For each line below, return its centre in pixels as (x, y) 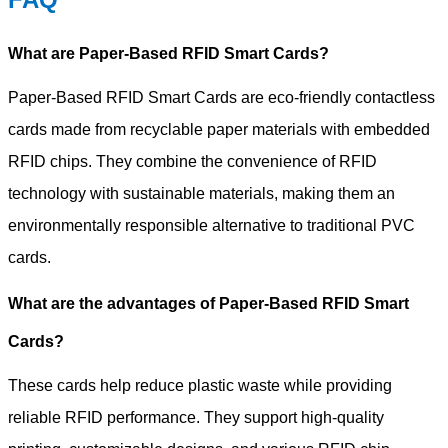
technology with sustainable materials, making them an (201, 193)
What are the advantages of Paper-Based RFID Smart (208, 303)
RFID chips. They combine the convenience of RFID (192, 161)
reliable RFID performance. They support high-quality (196, 417)
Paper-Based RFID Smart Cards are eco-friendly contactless (221, 97)
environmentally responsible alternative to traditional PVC (211, 225)
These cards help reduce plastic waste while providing (200, 385)
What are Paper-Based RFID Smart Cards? (168, 53)
